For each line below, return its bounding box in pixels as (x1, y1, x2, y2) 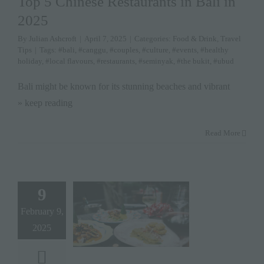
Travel (220, 34, 241, 43)
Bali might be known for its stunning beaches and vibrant (18, 81, 230, 91)
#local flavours (45, 57, 93, 65)
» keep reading (18, 98, 72, 108)
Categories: (134, 34, 173, 43)
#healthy (200, 45, 229, 54)
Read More (205, 128, 240, 137)
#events (172, 45, 197, 54)
